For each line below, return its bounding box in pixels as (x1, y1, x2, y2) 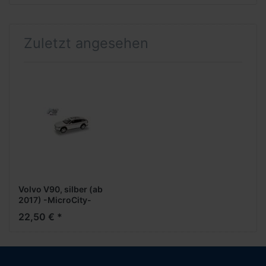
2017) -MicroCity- (18, 195, 91, 205)
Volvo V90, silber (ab (18, 184, 103, 195)
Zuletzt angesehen (24, 34, 148, 52)
